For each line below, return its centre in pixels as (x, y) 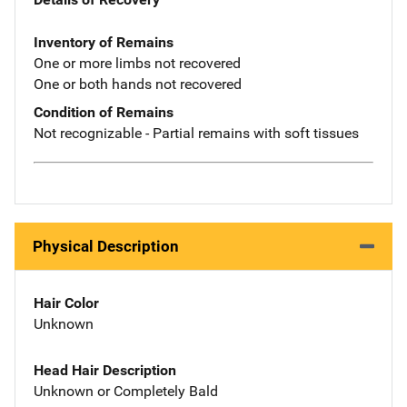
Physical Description (106, 246)
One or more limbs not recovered (137, 64)
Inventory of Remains (104, 43)
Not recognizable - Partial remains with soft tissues (196, 134)
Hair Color (66, 303)
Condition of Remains (104, 113)
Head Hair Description (105, 370)
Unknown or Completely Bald (126, 391)
